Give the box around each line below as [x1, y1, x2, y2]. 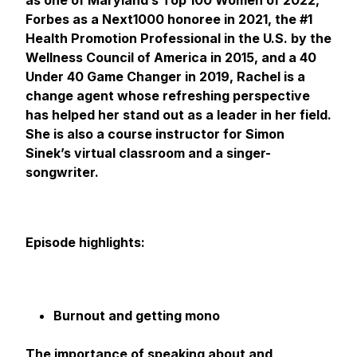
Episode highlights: [25, 234, 148, 250]
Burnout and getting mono [53, 308, 220, 324]
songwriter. [25, 164, 99, 180]
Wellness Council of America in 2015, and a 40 [25, 49, 316, 65]
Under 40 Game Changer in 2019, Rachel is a [25, 69, 305, 84]
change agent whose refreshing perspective [25, 88, 310, 104]
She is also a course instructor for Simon [25, 126, 284, 142]
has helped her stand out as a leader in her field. [25, 107, 331, 123]
